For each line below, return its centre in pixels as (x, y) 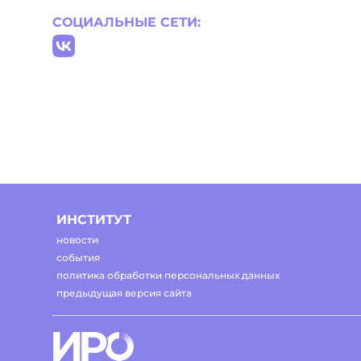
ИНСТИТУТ (94, 220)
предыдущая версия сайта (124, 293)
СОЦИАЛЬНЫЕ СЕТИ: (127, 22)
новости (77, 240)
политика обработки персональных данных (168, 275)
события (78, 257)
